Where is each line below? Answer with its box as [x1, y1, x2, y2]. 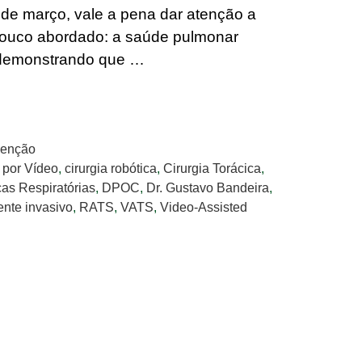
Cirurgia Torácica [162, 160, 261, 175]
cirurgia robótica [64, 160, 157, 175]
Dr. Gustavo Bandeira [146, 179, 269, 195]
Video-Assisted [160, 199, 247, 214]
